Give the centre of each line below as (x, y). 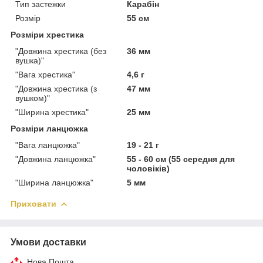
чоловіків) (149, 169)
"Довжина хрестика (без (61, 51)
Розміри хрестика (47, 35)
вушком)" (33, 98)
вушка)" (30, 61)
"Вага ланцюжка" (48, 145)
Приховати (33, 204)
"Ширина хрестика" (52, 112)
